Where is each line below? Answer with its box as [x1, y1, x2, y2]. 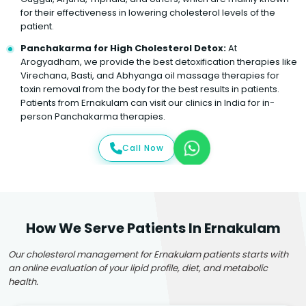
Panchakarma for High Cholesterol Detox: [20, 41, 226, 55]
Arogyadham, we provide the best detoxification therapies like [20, 55, 297, 68]
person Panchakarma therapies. [20, 109, 165, 123]
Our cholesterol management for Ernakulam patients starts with [8, 247, 288, 261]
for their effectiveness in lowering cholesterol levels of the [20, 5, 275, 19]
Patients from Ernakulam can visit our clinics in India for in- [20, 96, 275, 109]
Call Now [122, 141, 164, 154]
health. [8, 275, 38, 288]
